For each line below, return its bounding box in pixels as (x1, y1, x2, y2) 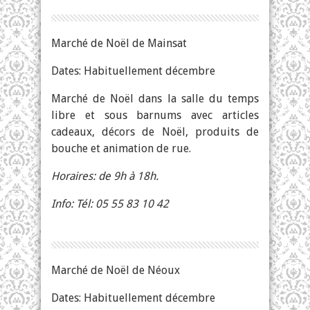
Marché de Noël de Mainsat (51, 37, 187, 50)
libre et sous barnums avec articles (51, 109, 259, 122)
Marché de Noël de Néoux (51, 264, 180, 277)
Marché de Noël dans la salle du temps (51, 92, 259, 105)
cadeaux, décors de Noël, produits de (51, 125, 259, 138)
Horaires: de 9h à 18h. (51, 170, 158, 183)
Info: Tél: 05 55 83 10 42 (51, 197, 169, 210)
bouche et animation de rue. (51, 142, 191, 155)
